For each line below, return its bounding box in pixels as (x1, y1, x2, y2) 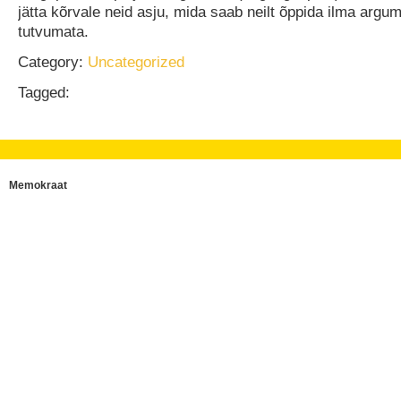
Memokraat (9, 179, 67, 192)
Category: (18, 53, 83, 71)
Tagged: (18, 83, 70, 101)
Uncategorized (88, 53, 184, 71)
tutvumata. (18, 22, 89, 40)
